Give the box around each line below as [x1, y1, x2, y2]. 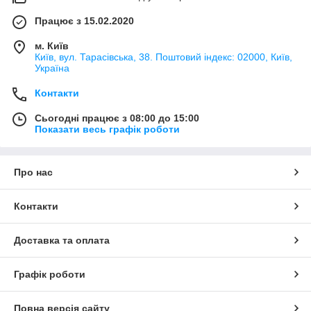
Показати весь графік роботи [35, 124, 180, 135]
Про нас [14, 167, 53, 178]
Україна [35, 62, 69, 74]
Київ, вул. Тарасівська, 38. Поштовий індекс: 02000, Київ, [35, 51, 292, 63]
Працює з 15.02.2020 [35, 15, 134, 27]
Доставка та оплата [14, 235, 110, 246]
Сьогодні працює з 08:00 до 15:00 [35, 112, 199, 124]
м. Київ [35, 40, 69, 52]
